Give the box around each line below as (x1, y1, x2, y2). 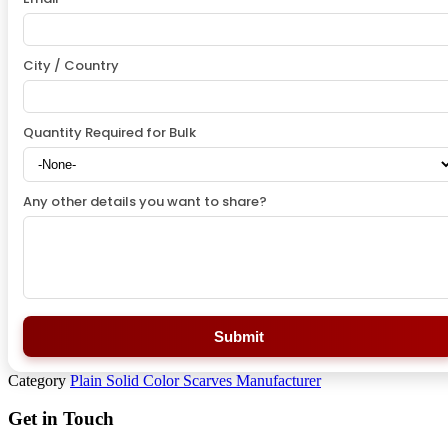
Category (8, 371, 66, 389)
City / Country (23, 55, 119, 75)
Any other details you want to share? (23, 191, 267, 211)
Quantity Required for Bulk (23, 122, 196, 142)
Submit (214, 327, 264, 345)
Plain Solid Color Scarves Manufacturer (70, 371, 321, 389)
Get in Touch (8, 408, 114, 430)
